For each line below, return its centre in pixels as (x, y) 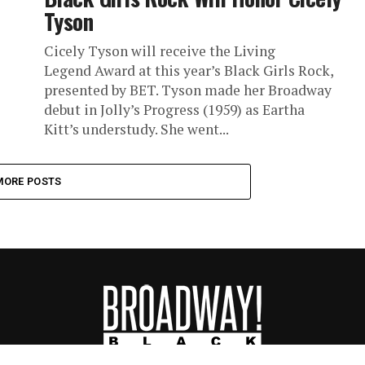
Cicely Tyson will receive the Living (160, 51)
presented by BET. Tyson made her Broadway (188, 90)
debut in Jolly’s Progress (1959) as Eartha (174, 109)
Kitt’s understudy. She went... (136, 129)
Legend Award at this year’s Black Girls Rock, (189, 70)
